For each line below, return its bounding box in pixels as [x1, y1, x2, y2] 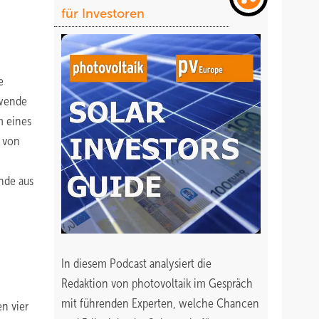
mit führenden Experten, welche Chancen [61, 296, 259, 310]
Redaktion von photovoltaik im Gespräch [61, 276, 253, 291]
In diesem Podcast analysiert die [61, 256, 211, 271]
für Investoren [61, 6, 145, 21]
